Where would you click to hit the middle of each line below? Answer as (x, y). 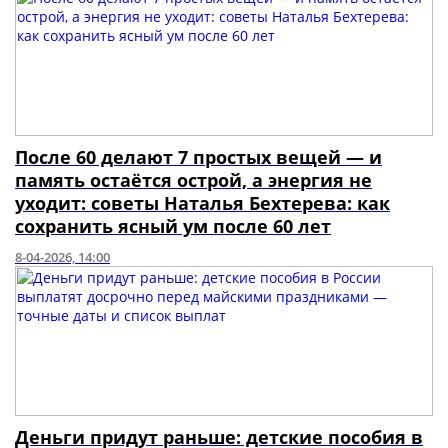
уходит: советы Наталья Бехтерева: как (202, 203)
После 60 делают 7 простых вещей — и (198, 157)
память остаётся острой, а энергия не (193, 180)
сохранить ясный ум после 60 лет (173, 226)
